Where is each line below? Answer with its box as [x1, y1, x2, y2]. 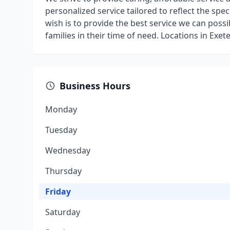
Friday [45, 186, 71, 197]
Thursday [45, 165, 82, 177]
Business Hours [60, 80, 130, 92]
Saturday [45, 206, 80, 218]
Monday [45, 104, 77, 115]
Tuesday [45, 124, 77, 136]
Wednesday [45, 145, 90, 156]
